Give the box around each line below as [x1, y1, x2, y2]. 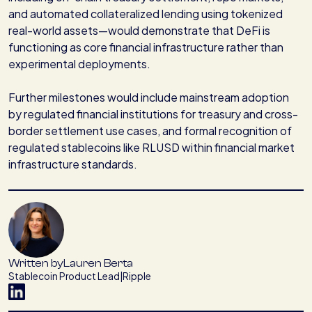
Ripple [123, 270, 151, 282]
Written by [8, 256, 63, 270]
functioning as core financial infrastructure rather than [8, 40, 283, 55]
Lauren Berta [63, 256, 133, 270]
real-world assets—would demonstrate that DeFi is [8, 23, 270, 38]
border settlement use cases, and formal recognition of [8, 123, 292, 139]
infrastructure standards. [8, 157, 137, 172]
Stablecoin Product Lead [8, 270, 120, 282]
